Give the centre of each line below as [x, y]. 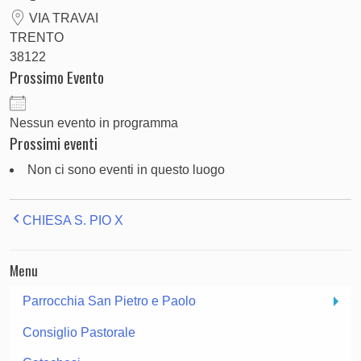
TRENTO [37, 37]
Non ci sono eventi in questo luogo [126, 169]
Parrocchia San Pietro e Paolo [109, 301]
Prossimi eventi [54, 143]
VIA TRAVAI [62, 18]
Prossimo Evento [57, 77]
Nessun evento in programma [94, 122]
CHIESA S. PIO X [73, 220]
